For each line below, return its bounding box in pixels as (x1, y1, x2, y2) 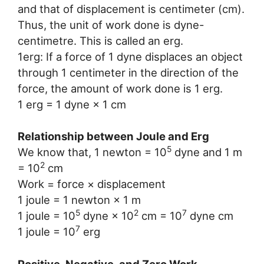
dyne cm (187, 209, 233, 223)
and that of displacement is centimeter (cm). (18, 2, 245, 15)
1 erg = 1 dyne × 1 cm (18, 97, 126, 111)
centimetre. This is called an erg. (18, 34, 183, 47)
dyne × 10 (80, 209, 134, 223)
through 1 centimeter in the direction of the (18, 65, 239, 79)
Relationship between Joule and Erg (18, 130, 209, 143)
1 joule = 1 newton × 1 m (18, 193, 141, 207)
